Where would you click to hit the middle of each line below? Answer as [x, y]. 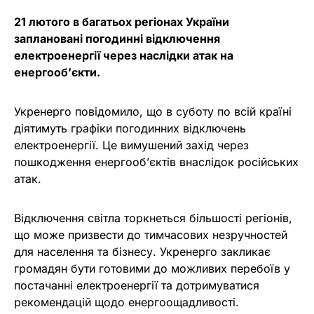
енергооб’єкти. [57, 72]
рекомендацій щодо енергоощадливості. [127, 302]
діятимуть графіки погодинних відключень [130, 128]
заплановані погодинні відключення [117, 39]
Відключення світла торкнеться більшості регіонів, [153, 218]
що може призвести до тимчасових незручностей [151, 235]
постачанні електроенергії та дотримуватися [137, 285]
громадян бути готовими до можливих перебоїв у [152, 268]
